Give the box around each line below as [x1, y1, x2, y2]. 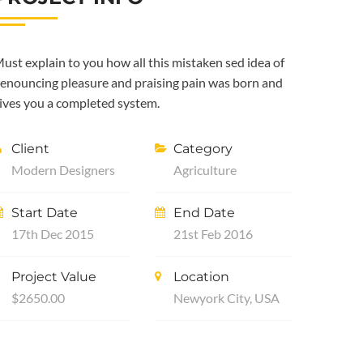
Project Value [11, 269, 96, 284]
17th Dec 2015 [11, 226, 94, 241]
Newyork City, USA [173, 290, 280, 305]
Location [173, 269, 229, 284]
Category [173, 141, 233, 156]
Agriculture [173, 162, 237, 177]
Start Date [11, 205, 78, 220]
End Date [173, 205, 235, 220]
